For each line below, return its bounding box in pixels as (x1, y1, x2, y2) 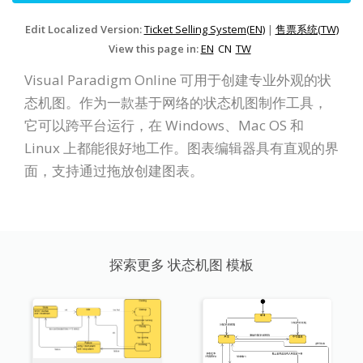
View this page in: (108, 41, 201, 57)
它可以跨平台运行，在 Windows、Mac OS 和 (24, 116, 304, 135)
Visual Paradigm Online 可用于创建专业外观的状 (24, 70, 331, 90)
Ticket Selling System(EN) (143, 22, 265, 37)
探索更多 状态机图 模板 (109, 255, 254, 275)
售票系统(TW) (275, 22, 339, 37)
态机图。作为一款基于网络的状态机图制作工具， (24, 93, 327, 113)
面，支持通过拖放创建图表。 (24, 161, 203, 181)
